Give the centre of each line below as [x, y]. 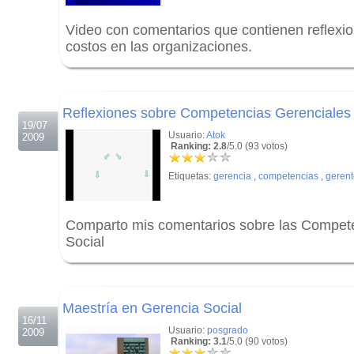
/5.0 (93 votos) [257, 146]
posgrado [228, 330]
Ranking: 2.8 [198, 146]
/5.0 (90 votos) [257, 341]
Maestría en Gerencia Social [152, 308]
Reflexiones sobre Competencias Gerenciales [207, 113]
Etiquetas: [191, 176]
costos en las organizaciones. [159, 47]
